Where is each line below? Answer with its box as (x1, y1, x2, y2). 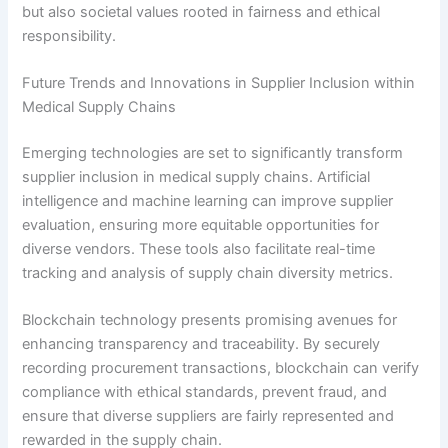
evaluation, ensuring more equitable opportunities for (22, 215, 380, 234)
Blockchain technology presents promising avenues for (22, 311, 398, 330)
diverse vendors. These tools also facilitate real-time (22, 239, 376, 258)
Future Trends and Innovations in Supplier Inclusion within (22, 74, 416, 93)
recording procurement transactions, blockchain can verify (22, 359, 420, 378)
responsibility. (22, 26, 117, 45)
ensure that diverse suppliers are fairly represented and (22, 407, 395, 426)
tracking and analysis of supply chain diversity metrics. (22, 263, 394, 282)
